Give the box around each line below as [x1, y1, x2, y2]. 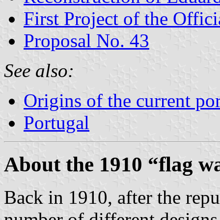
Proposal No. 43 [24, 29, 149, 51]
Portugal [24, 111, 89, 133]
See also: [4, 59, 74, 81]
